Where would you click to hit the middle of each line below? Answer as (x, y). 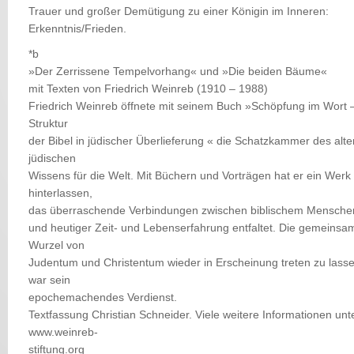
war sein (49, 280)
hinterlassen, (60, 193)
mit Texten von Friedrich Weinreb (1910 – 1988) (148, 89)
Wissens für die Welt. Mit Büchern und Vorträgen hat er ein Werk (190, 176)
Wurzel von (56, 245)
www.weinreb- (63, 332)
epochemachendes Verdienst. (103, 298)
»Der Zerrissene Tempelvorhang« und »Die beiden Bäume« (178, 72)
